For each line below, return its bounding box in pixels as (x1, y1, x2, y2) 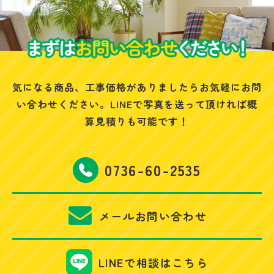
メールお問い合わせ (98, 208, 207, 224)
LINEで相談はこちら (98, 254, 209, 270)
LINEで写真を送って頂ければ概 (110, 97, 257, 112)
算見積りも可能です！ (85, 114, 189, 129)
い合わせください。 (17, 97, 110, 112)
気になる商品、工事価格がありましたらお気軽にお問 (12, 80, 262, 95)
